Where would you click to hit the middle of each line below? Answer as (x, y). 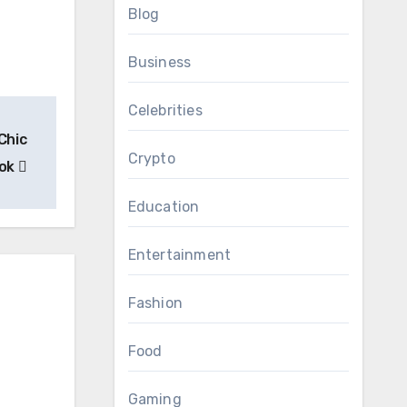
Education (164, 207)
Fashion (155, 303)
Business (159, 62)
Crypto (151, 159)
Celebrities (165, 110)
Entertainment (179, 255)
